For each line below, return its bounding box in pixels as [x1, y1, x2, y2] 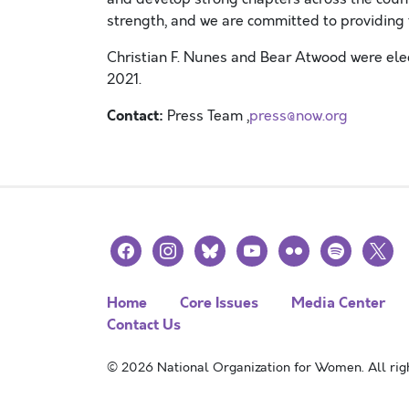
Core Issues [180, 292, 258, 313]
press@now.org [249, 106, 348, 126]
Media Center [291, 292, 385, 313]
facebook [110, 236, 171, 256]
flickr [278, 236, 310, 256]
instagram [152, 236, 220, 256]
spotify [320, 236, 368, 256]
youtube [236, 236, 294, 256]
